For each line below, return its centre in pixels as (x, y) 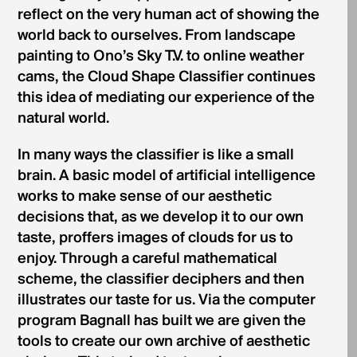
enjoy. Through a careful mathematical (147, 259)
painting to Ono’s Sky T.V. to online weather (161, 57)
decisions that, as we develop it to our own (160, 218)
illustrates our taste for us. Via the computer (166, 301)
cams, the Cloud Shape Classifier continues (166, 78)
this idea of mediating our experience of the (166, 98)
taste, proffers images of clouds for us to (155, 239)
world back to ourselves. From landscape (156, 36)
